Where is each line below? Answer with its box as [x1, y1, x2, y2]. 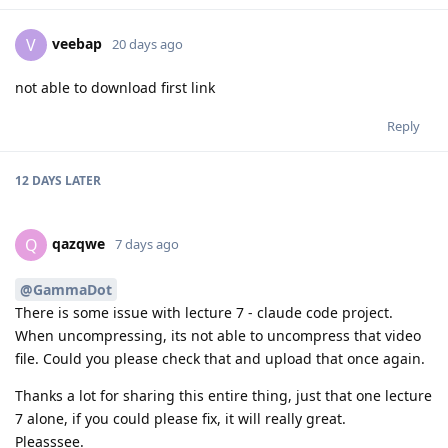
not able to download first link [15, 77, 215, 97]
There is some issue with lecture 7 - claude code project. [15, 302, 393, 322]
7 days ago [115, 234, 179, 253]
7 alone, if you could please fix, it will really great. [15, 408, 346, 428]
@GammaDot [20, 279, 112, 299]
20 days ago [112, 34, 183, 53]
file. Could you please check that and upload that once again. [15, 348, 425, 368]
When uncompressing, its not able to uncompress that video [15, 325, 421, 345]
